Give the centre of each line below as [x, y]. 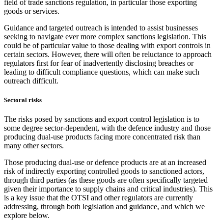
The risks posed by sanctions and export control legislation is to [102, 119]
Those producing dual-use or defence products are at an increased [105, 162]
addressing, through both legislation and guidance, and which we [104, 206]
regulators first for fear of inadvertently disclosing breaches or [99, 63]
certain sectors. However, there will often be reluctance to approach [108, 54]
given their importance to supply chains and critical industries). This [108, 189]
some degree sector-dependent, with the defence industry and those [107, 128]
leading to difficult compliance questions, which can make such [102, 72]
